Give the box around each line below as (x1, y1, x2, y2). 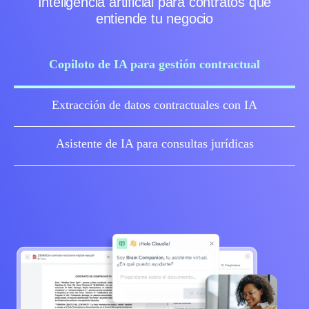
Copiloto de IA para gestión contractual (49, 57, 260, 72)
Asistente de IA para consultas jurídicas (55, 137, 254, 151)
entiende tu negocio (95, 11, 214, 27)
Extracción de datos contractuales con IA (52, 98, 257, 112)
